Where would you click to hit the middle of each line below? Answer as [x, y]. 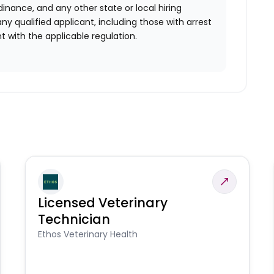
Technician [74, 220]
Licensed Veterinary [102, 203]
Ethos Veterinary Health [87, 235]
